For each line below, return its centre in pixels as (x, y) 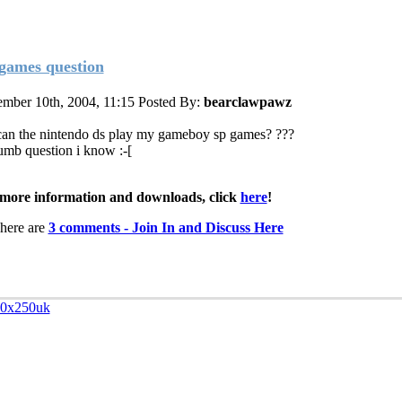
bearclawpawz (247, 101)
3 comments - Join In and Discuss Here (166, 227)
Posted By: (170, 101)
